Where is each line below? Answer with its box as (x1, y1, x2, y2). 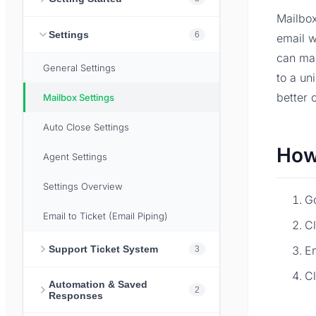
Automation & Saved (49, 279, 147, 291)
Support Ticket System (49, 243, 158, 255)
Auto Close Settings (43, 121, 129, 133)
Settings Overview (43, 181, 123, 193)
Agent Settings (43, 151, 107, 163)
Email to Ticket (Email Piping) (43, 210, 168, 222)
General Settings (43, 62, 116, 74)
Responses (49, 290, 103, 302)
